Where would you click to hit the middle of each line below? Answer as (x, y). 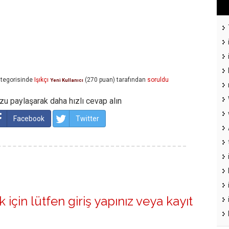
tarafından (131, 80)
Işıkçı (41, 80)
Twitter (87, 119)
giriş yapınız (101, 201)
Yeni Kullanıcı (67, 80)
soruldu (158, 80)
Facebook (29, 119)
